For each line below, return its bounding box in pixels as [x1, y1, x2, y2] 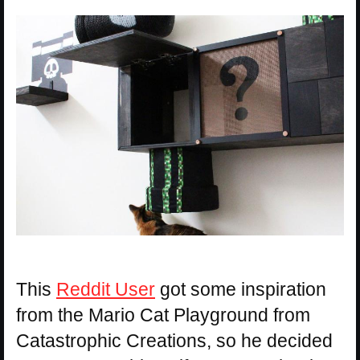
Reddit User [56, 278, 155, 300]
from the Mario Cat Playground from [16, 304, 310, 325]
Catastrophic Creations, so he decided [16, 329, 333, 351]
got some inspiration [155, 278, 326, 300]
